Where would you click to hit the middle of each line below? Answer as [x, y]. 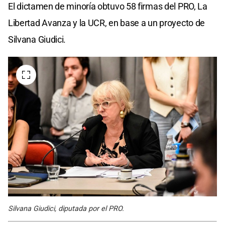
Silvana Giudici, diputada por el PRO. [66, 209]
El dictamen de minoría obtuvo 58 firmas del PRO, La [108, 7]
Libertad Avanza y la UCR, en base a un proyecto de [107, 23]
